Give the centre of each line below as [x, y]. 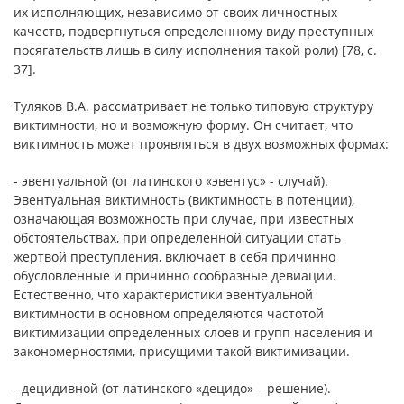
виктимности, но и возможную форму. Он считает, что [183, 125]
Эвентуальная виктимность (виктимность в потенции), [184, 200]
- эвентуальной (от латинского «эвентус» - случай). [171, 181]
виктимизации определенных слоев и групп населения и [193, 332]
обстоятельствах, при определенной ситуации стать [177, 238]
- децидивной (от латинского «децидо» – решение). [172, 388]
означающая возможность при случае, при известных [184, 219]
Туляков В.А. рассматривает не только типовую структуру [193, 106]
